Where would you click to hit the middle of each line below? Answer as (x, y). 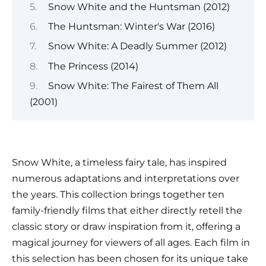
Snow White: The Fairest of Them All (133, 86)
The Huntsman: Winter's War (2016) (131, 26)
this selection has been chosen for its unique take (130, 259)
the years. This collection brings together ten (118, 195)
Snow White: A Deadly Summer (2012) (137, 46)
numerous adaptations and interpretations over (126, 179)
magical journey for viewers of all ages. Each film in (131, 243)
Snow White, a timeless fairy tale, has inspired (119, 163)
